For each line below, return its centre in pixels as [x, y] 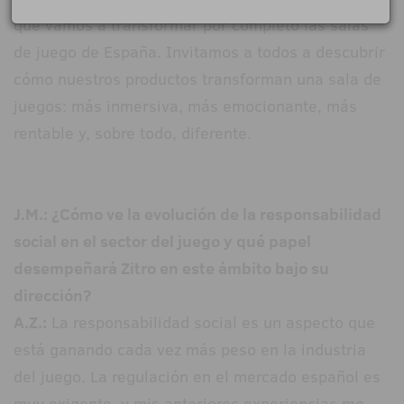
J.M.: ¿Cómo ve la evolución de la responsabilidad [197, 215]
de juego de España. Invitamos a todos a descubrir [199, 52]
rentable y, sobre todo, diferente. [133, 133]
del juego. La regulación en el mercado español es [197, 377]
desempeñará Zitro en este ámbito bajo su [171, 269]
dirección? [52, 296]
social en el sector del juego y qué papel [162, 242]
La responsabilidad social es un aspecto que [211, 323]
